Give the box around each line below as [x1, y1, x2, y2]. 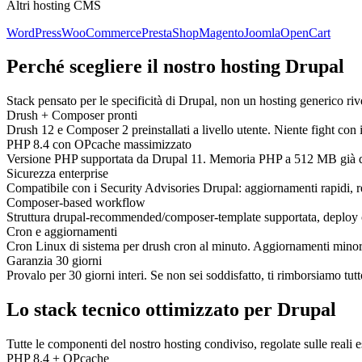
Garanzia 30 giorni [6, 254, 102, 268]
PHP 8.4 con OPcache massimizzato [6, 137, 192, 152]
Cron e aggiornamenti [6, 225, 117, 239]
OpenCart [280, 25, 330, 40]
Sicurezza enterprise [6, 166, 108, 181]
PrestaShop [141, 25, 199, 40]
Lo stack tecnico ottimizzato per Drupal [6, 299, 336, 321]
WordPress [6, 25, 61, 40]
